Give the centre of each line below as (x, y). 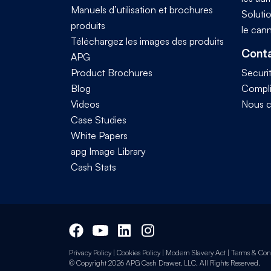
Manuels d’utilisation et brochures (142, 9)
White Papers (99, 135)
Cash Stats (93, 167)
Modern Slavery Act (196, 253)
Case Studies (99, 119)
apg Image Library (108, 151)
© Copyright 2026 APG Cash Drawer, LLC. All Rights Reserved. (165, 263)
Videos (85, 104)
